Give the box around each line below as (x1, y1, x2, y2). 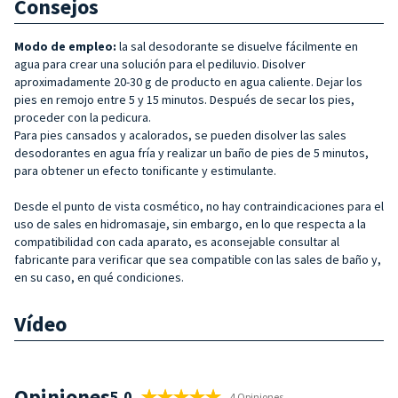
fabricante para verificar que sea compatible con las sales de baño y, (14, 251, 381, 267)
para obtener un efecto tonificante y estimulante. (14, 162, 276, 179)
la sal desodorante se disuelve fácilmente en (116, 37, 358, 54)
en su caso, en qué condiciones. (14, 268, 184, 285)
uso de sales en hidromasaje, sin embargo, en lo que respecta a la (14, 215, 366, 232)
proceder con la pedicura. (14, 108, 151, 125)
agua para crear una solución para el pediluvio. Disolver (14, 55, 306, 72)
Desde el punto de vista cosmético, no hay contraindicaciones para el (14, 197, 384, 214)
